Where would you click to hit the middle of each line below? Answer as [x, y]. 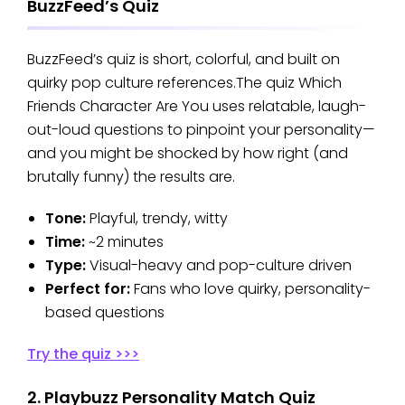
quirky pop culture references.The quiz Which [184, 82]
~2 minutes [124, 241]
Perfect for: [88, 288]
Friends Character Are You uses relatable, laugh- [197, 106]
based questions [105, 312]
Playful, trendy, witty [159, 218]
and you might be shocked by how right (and [188, 153]
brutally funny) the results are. [131, 176]
